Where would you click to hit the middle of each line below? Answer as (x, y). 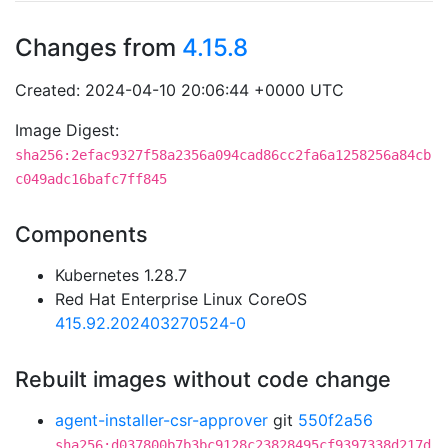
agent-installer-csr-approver (161, 420)
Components (81, 234)
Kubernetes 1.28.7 (121, 275)
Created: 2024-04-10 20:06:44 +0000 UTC (179, 90)
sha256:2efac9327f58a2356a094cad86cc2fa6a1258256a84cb (223, 155)
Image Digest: (67, 130)
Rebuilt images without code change (203, 379)
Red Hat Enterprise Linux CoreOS (181, 299)
